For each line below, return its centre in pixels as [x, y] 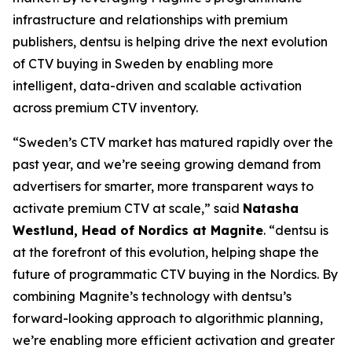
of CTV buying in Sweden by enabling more [143, 64]
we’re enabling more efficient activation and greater [174, 340]
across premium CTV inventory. [105, 108]
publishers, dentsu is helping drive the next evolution [170, 42]
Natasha [271, 208]
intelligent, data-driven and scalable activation [157, 86]
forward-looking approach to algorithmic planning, [168, 318]
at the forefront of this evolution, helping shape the [166, 252]
